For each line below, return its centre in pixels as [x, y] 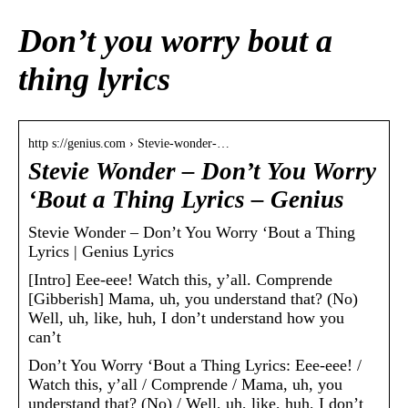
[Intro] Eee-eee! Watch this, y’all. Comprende [180, 280]
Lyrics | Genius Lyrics [101, 252]
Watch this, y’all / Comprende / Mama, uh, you [185, 385]
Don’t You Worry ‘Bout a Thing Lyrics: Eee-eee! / [195, 366]
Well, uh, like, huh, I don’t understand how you [186, 318]
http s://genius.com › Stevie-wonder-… [129, 144]
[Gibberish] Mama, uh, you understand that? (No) [193, 299]
